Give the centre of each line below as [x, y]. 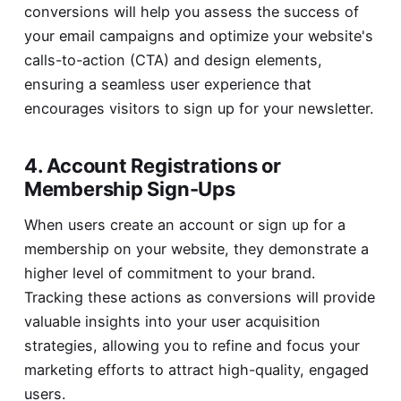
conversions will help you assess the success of [191, 11]
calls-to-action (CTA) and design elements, [173, 60]
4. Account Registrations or [152, 165]
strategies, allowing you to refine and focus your [192, 345]
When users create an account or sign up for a [184, 224]
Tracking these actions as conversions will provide [199, 297]
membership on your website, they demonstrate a [196, 248]
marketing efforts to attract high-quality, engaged [196, 369]
